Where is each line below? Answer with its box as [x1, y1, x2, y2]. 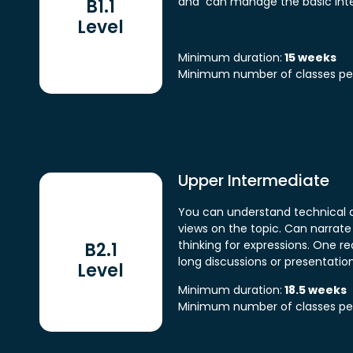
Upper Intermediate [177, 169, 329, 192]
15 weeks [281, 49, 336, 65]
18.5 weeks [281, 281, 347, 298]
